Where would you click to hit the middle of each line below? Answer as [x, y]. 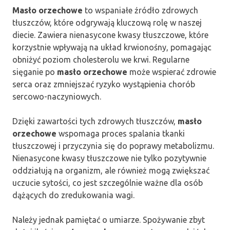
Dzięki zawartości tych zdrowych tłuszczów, [95, 121]
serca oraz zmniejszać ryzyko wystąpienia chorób [104, 84]
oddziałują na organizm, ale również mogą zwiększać [111, 171]
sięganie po [35, 72]
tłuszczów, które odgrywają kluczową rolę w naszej [107, 23]
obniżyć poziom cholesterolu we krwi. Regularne [101, 60]
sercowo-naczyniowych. [57, 97]
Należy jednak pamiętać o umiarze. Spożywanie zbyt [109, 220]
